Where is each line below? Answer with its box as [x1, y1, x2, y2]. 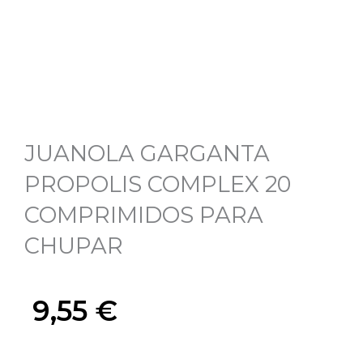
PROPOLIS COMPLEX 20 [24, 170, 291, 198]
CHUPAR [24, 232, 123, 259]
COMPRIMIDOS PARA [24, 201, 263, 228]
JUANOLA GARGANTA [24, 139, 270, 167]
